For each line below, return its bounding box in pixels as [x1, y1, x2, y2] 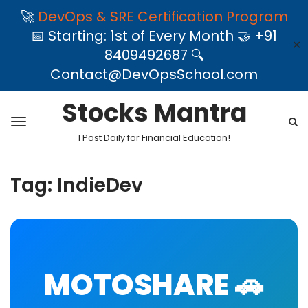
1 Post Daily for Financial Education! [78, 131, 230, 144]
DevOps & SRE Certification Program [37, 7, 288, 26]
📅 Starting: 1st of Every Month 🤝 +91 [31, 26, 277, 45]
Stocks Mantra [61, 96, 247, 131]
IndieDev [57, 172, 143, 199]
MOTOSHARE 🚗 [44, 265, 264, 305]
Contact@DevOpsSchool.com [50, 65, 258, 84]
